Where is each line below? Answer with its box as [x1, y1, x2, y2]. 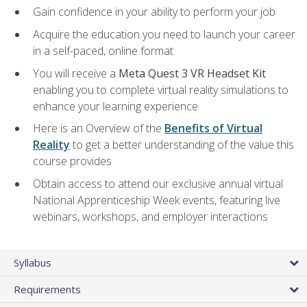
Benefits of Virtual [164, 121, 262, 136]
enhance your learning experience [33, 98, 198, 114]
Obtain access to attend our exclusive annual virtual [33, 175, 283, 191]
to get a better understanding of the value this [70, 137, 294, 153]
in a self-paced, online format [33, 43, 173, 59]
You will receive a [33, 65, 119, 81]
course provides [33, 153, 112, 169]
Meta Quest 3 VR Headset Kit [119, 65, 266, 81]
